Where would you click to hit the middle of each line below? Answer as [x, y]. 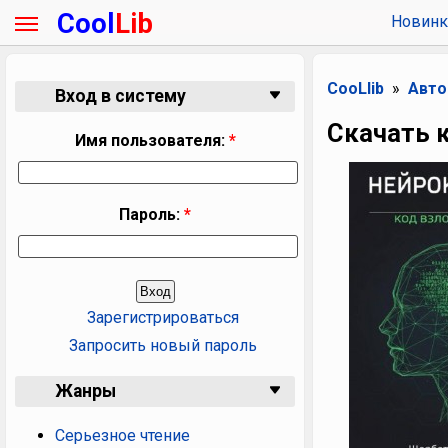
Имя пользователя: [151, 141]
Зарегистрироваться [163, 318]
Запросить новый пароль [163, 346]
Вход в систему [120, 95]
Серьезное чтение [122, 436]
